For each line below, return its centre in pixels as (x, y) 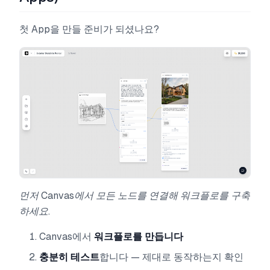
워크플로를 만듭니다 (139, 237)
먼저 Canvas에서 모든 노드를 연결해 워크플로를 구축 (135, 196)
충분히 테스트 (69, 257)
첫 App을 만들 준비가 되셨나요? (89, 29)
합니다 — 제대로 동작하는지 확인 (171, 257)
